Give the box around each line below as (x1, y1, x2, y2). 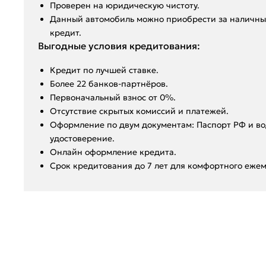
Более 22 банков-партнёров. (50, 78, 168, 89)
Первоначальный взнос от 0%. (50, 91, 176, 103)
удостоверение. (50, 132, 115, 144)
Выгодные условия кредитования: (38, 39, 200, 52)
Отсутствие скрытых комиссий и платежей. (50, 105, 229, 116)
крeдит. (50, 27, 81, 38)
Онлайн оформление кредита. (50, 146, 176, 157)
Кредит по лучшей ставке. (50, 64, 159, 75)
